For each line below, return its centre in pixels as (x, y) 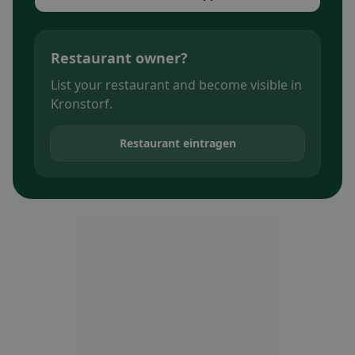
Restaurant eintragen (177, 143)
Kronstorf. (82, 104)
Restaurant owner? (119, 58)
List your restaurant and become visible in (176, 85)
